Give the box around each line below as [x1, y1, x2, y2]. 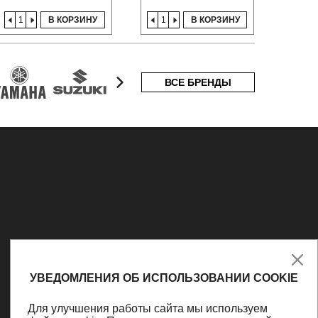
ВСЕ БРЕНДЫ [164, 76, 231, 88]
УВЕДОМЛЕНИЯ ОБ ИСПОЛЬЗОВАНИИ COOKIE [30, 272, 298, 284]
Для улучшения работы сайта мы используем [28, 302, 268, 314]
